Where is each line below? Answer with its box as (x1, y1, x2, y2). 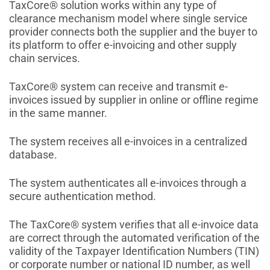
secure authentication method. (9, 190, 156, 203)
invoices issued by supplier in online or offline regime (9, 93, 259, 107)
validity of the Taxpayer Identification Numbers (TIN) (9, 245, 259, 258)
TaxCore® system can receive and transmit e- (9, 80, 228, 93)
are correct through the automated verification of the (9, 231, 260, 245)
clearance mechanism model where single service (9, 12, 248, 25)
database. (9, 148, 57, 162)
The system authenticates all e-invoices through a (9, 177, 246, 190)
